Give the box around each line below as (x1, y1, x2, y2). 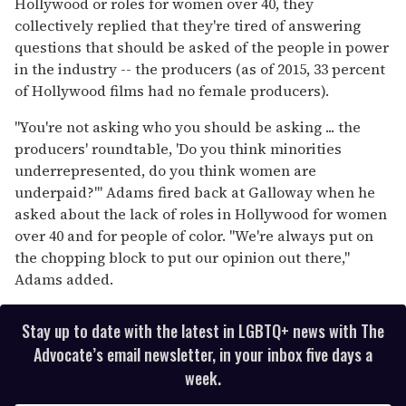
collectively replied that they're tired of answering (14, 14, 361, 35)
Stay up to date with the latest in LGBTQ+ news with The (22, 318, 384, 343)
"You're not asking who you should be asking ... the (14, 116, 361, 137)
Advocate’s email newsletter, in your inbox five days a (34, 342, 372, 366)
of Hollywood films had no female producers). (14, 80, 329, 101)
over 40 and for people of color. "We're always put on (14, 225, 373, 246)
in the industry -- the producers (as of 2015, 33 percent (14, 58, 385, 79)
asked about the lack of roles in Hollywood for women (14, 203, 387, 224)
